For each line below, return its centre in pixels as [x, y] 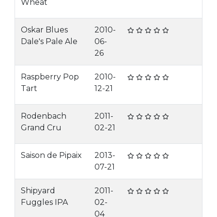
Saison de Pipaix [51, 155]
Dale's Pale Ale [49, 41]
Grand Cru [41, 128]
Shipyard [38, 191]
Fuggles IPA [44, 202]
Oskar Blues [44, 30]
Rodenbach [44, 116]
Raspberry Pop [50, 77]
